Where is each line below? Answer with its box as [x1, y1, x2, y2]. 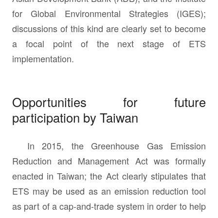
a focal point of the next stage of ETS [12, 36, 206, 50]
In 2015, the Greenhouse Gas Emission [12, 139, 206, 152]
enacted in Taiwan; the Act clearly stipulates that [12, 169, 206, 182]
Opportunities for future [12, 93, 206, 111]
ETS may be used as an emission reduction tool [12, 184, 206, 198]
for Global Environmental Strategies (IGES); [12, 6, 206, 19]
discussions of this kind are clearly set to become [12, 21, 206, 35]
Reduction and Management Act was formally [12, 154, 206, 167]
